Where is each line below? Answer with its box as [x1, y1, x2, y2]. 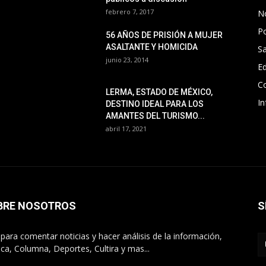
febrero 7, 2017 [106, 7, 154, 16]
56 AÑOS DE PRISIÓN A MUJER [106, 30, 223, 40]
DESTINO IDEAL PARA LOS [106, 99, 204, 109]
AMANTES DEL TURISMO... [106, 111, 205, 121]
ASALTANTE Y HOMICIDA [106, 42, 198, 52]
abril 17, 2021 [106, 124, 147, 133]
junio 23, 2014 [106, 55, 148, 64]
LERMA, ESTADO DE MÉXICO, [106, 87, 213, 97]
